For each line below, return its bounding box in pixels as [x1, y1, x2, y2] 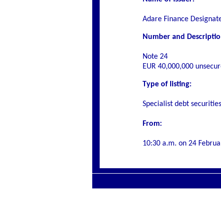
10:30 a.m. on [143, 140, 188, 147]
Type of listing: [143, 80, 191, 88]
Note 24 [143, 53, 168, 61]
